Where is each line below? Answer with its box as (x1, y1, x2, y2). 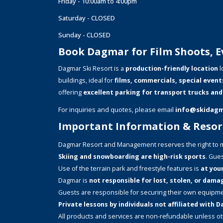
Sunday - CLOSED (58, 30, 111, 39)
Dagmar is (58, 176, 89, 185)
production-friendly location (125, 64, 218, 73)
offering (58, 88, 83, 97)
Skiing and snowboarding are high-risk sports (58, 152, 206, 161)
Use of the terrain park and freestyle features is (58, 164, 201, 173)
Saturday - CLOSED (58, 13, 115, 22)
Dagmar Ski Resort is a (58, 64, 125, 73)
